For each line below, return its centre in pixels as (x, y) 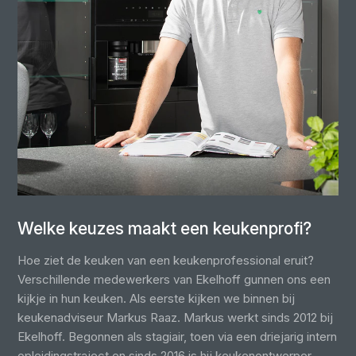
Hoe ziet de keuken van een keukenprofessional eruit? (166, 261)
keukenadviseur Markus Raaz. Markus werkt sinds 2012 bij (176, 318)
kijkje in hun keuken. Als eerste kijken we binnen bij (157, 299)
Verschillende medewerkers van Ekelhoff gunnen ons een (174, 280)
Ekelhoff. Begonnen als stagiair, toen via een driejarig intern (178, 337)
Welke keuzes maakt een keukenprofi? (165, 229)
